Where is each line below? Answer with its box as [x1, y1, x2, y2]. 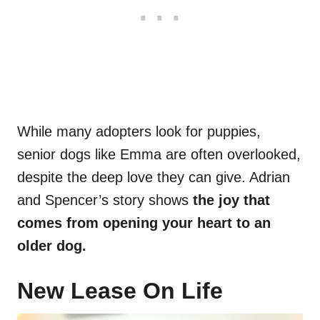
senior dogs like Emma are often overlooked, [17, 146, 301, 163]
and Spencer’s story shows [17, 192, 189, 209]
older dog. [17, 238, 86, 254]
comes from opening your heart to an [17, 215, 271, 231]
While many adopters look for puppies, [17, 124, 261, 140]
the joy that [189, 192, 270, 209]
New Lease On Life [17, 278, 223, 304]
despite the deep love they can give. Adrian [17, 169, 290, 186]
